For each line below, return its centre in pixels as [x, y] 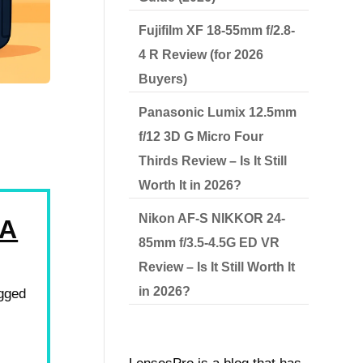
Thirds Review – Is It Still [213, 161]
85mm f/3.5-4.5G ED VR [209, 243]
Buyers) [163, 79]
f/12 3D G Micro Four [201, 137]
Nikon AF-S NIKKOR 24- [212, 218]
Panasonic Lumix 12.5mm [218, 112]
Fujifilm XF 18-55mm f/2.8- [217, 30]
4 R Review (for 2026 [201, 55]
